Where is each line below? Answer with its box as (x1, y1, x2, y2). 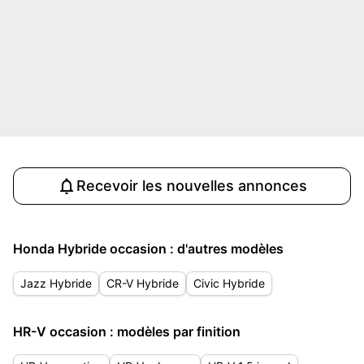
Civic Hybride (193, 276, 265, 290)
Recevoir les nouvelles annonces (76, 177, 307, 194)
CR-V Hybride (106, 276, 179, 290)
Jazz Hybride (20, 276, 92, 290)
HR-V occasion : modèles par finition (13, 323, 240, 340)
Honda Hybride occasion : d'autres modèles (13, 240, 284, 257)
